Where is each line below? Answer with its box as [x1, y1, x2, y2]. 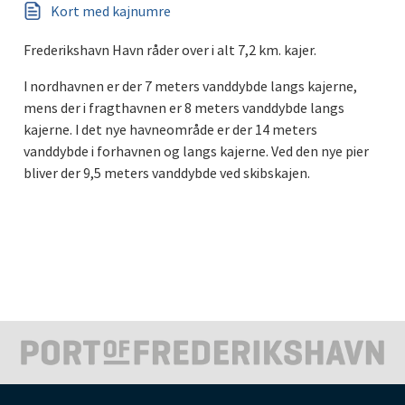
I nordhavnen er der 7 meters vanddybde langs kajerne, [24, 76, 357, 95]
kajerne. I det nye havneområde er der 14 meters [24, 119, 317, 138]
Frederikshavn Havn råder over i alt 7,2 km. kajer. [24, 40, 316, 59]
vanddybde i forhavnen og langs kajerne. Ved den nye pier [24, 141, 369, 160]
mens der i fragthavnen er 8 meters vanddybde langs [24, 98, 344, 117]
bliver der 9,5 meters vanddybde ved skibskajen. [24, 163, 313, 182]
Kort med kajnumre [51, 2, 171, 21]
